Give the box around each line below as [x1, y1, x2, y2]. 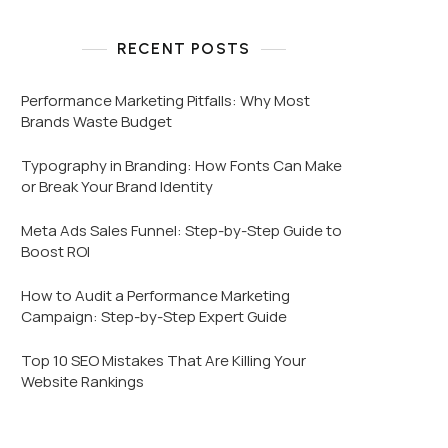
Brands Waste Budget [21, 111, 172, 132]
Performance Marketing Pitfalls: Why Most [21, 90, 310, 111]
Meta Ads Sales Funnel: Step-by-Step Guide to [21, 220, 342, 241]
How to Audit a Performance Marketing [21, 285, 290, 306]
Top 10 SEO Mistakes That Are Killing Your [21, 350, 306, 371]
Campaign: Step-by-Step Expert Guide [21, 306, 287, 327]
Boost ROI [21, 241, 90, 262]
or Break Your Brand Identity [21, 176, 213, 197]
